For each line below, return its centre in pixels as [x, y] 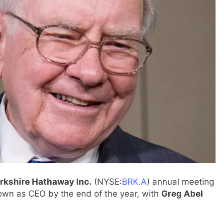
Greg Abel [182, 194]
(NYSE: [107, 182]
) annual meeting [180, 182]
